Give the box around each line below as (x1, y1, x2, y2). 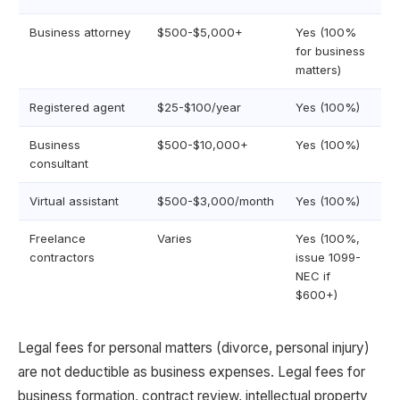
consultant (29, 156, 88, 171)
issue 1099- (296, 250, 361, 264)
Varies (157, 231, 192, 246)
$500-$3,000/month (157, 194, 274, 208)
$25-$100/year (157, 100, 241, 114)
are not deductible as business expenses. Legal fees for (18, 363, 365, 380)
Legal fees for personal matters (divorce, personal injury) (18, 339, 370, 356)
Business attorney (29, 25, 130, 39)
